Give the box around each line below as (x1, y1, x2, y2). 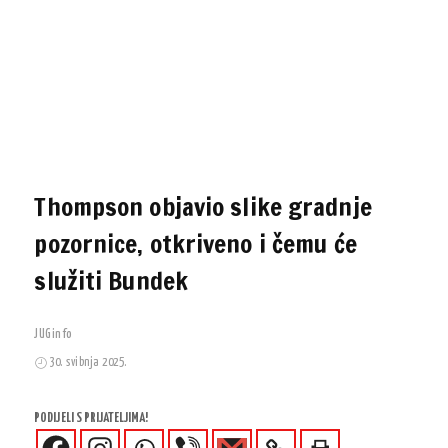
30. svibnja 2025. (49, 356, 127, 369)
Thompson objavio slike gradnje (34, 189, 372, 224)
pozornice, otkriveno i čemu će (34, 226, 357, 261)
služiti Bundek (34, 263, 188, 298)
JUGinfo (34, 328, 73, 341)
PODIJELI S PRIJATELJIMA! (34, 412, 149, 425)
